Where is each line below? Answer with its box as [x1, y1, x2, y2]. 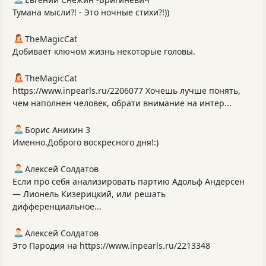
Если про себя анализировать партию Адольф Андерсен [12, 175, 245, 187]
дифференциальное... [12, 200, 102, 212]
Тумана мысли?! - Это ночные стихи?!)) [12, 6, 169, 18]
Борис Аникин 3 [25, 123, 90, 135]
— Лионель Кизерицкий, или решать [12, 188, 166, 199]
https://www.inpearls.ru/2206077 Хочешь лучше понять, [12, 84, 240, 96]
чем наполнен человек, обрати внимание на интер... [12, 97, 232, 109]
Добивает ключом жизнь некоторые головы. [12, 45, 195, 57]
